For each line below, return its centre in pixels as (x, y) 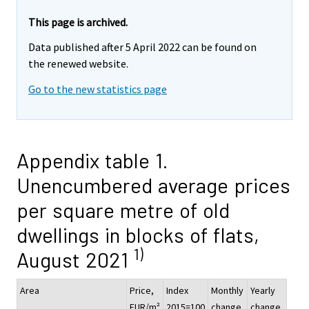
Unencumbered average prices (153, 185)
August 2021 (75, 260)
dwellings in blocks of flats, (138, 235)
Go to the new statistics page (98, 89)
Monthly (227, 291)
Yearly (263, 291)
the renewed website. (78, 64)
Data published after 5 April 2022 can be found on (142, 47)
